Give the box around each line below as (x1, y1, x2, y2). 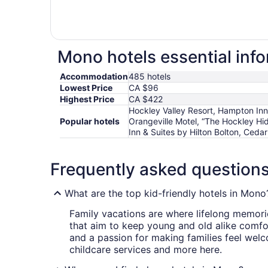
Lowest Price (60, 83, 112, 93)
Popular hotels (60, 116, 120, 126)
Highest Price (60, 94, 114, 104)
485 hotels (129, 71, 170, 81)
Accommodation (60, 71, 128, 81)
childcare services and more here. (69, 243, 222, 255)
